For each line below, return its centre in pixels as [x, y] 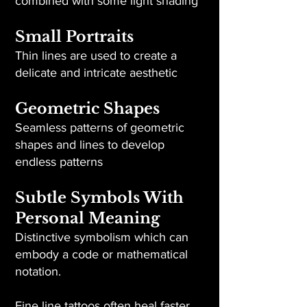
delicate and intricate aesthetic [96, 73]
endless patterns [59, 162]
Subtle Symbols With [99, 198]
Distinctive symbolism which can [102, 237]
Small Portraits [74, 37]
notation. [38, 271]
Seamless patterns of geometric [100, 127]
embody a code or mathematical [101, 254]
